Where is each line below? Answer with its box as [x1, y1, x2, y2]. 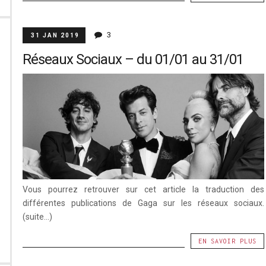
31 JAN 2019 [30, 31, 80, 39]
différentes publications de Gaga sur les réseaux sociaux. [22, 198, 265, 208]
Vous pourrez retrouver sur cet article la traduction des [22, 185, 265, 195]
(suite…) [22, 212, 52, 222]
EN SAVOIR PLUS [198, 237, 257, 245]
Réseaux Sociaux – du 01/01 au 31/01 [22, 50, 243, 68]
